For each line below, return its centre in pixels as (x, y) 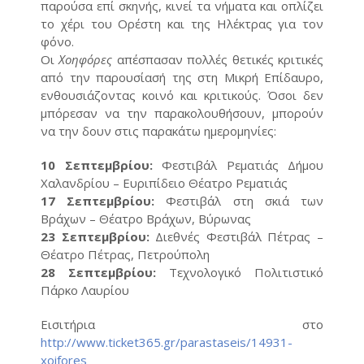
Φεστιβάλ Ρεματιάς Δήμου (238, 165)
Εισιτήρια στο (182, 324)
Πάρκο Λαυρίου (85, 290)
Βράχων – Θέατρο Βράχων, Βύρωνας (146, 218)
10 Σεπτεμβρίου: (97, 165)
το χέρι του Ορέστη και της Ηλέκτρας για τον (182, 23)
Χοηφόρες (86, 59)
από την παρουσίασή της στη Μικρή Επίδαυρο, (182, 77)
